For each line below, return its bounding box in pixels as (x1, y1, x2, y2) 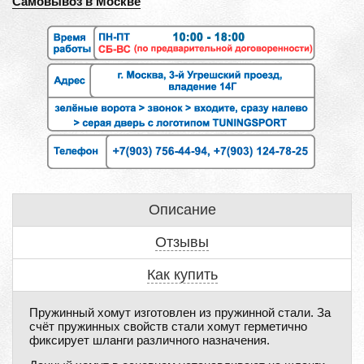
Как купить (146, 266, 218, 283)
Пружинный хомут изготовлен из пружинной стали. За (29, 305, 331, 319)
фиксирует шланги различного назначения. (29, 333, 270, 347)
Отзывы (155, 233, 209, 250)
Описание (148, 201, 216, 218)
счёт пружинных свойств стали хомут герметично (29, 319, 307, 333)
